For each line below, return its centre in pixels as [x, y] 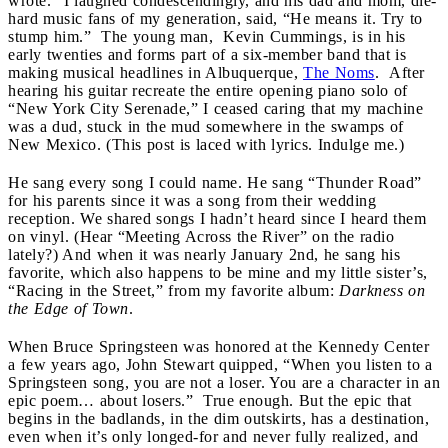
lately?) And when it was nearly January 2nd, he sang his [204, 254]
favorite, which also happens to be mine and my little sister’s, [218, 272]
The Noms [339, 72]
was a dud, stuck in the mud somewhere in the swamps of [206, 126]
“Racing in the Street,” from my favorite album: [173, 290]
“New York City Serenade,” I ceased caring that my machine [215, 108]
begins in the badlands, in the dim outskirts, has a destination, [218, 418]
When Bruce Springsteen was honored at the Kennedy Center [218, 346]
